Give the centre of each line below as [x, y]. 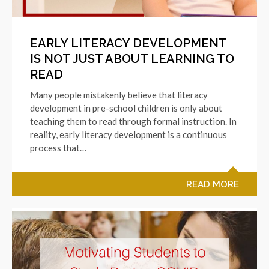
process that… [58, 147]
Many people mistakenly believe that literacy [119, 95]
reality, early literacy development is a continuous [128, 134]
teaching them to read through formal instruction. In [133, 121]
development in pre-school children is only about [126, 108]
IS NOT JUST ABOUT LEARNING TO [132, 59]
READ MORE [213, 184]
